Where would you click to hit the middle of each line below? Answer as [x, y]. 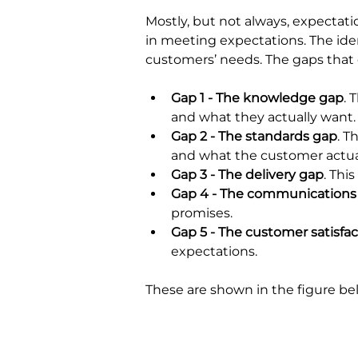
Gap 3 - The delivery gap [247, 175]
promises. [202, 213]
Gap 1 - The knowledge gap [257, 98]
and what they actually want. [263, 117]
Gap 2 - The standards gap [254, 136]
